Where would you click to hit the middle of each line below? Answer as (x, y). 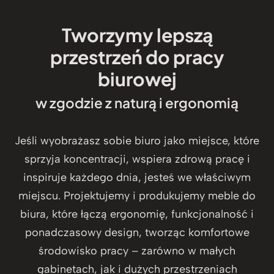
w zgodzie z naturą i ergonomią (137, 103)
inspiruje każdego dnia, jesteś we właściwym (137, 178)
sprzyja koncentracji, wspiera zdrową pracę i (137, 159)
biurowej (137, 79)
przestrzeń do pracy (137, 57)
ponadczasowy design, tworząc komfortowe (137, 233)
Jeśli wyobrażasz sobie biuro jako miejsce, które (137, 141)
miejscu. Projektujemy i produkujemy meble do (137, 196)
